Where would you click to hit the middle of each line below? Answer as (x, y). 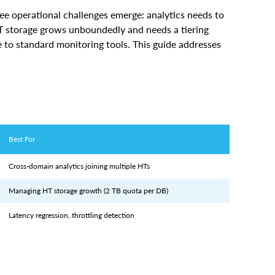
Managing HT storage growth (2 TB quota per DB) (88, 174)
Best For (22, 123)
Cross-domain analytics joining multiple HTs (79, 150)
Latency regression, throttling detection (72, 199)
